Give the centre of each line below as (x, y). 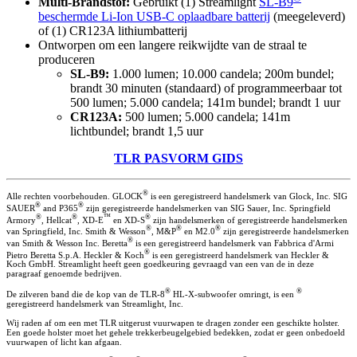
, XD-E (90, 220)
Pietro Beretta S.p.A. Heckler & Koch (75, 255)
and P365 (59, 208)
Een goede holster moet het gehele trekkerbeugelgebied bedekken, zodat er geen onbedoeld (176, 333)
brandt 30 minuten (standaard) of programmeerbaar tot (206, 88)
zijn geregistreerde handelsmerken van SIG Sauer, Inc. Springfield (207, 208)
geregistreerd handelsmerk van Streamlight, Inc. (95, 304)
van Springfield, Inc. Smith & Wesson (76, 231)
